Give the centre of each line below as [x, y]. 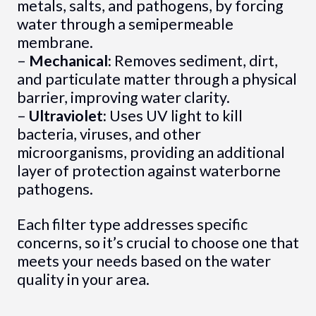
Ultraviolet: [67, 116]
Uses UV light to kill [174, 116]
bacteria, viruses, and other [109, 134]
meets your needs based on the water [144, 261]
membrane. [55, 43]
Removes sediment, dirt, [194, 61]
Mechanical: [70, 61]
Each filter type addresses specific [132, 224]
